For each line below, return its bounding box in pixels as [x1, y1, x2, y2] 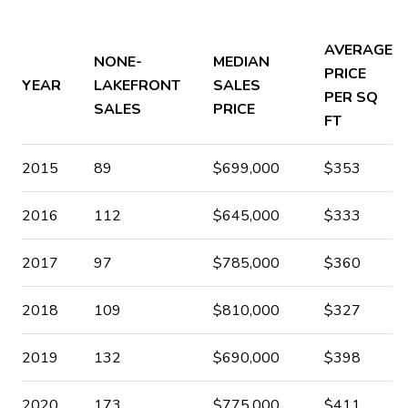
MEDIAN [212, 52, 270, 73]
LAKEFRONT [93, 76, 180, 97]
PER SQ [323, 87, 378, 108]
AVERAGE [323, 40, 393, 61]
